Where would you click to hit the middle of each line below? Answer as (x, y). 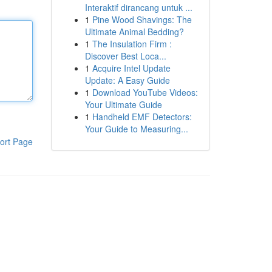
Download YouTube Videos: (145, 92)
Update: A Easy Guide (127, 80)
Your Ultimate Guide (123, 104)
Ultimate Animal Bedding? (134, 32)
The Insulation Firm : (132, 44)
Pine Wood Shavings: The (142, 19)
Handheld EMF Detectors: (142, 117)
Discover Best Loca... (125, 56)
